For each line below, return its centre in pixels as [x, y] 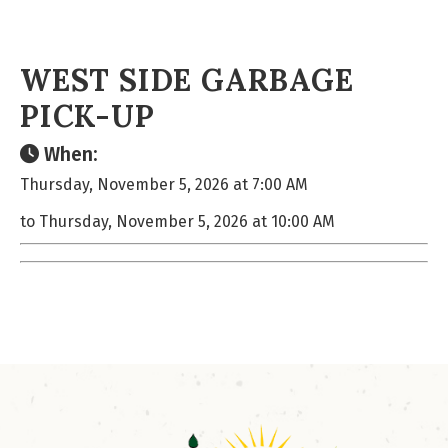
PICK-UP [87, 116]
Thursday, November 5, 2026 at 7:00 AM [164, 184]
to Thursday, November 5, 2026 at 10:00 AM [177, 221]
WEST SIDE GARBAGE [187, 80]
